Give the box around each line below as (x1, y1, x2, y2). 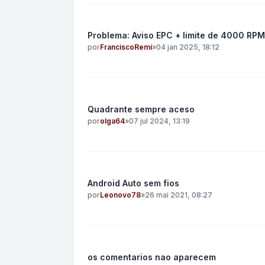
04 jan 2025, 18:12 (156, 43, 219, 51)
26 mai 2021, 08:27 (145, 190, 212, 199)
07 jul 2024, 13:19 (129, 117, 190, 125)
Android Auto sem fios (88, 178, 179, 188)
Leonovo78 (100, 190, 141, 199)
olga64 (100, 117, 125, 125)
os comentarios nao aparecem (88, 252, 216, 262)
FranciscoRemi (100, 43, 152, 51)
